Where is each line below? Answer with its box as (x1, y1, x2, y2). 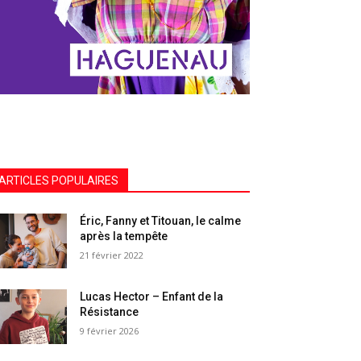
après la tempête (80, 230, 168, 243)
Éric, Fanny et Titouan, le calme (80, 214, 242, 228)
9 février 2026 (80, 325, 139, 338)
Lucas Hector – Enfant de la (80, 290, 224, 304)
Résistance (80, 305, 139, 319)
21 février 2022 (80, 249, 144, 262)
